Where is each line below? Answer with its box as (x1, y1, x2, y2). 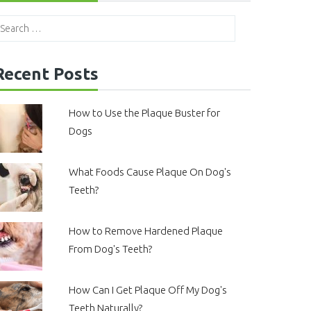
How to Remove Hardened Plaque (68, 225, 223, 237)
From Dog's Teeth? (68, 243, 152, 255)
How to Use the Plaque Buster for (68, 107, 220, 119)
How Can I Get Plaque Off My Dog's (68, 284, 227, 296)
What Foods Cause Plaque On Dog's (68, 166, 231, 178)
